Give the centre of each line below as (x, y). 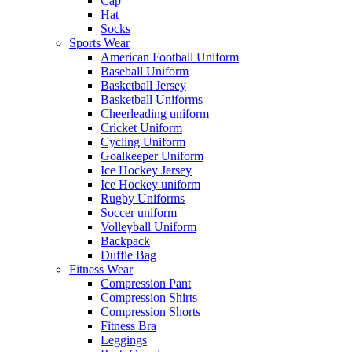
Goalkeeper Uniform (152, 156)
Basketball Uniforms (152, 99)
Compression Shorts (150, 311)
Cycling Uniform (143, 141)
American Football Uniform (170, 57)
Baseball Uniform (145, 71)
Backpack (125, 240)
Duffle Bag (128, 255)
